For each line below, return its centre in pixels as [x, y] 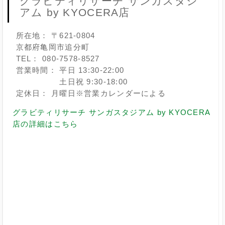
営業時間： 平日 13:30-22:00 [70, 70]
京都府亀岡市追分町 [53, 47]
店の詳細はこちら [45, 124]
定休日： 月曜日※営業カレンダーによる [91, 93]
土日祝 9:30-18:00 [72, 82]
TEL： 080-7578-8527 [58, 59]
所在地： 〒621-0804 [55, 36]
